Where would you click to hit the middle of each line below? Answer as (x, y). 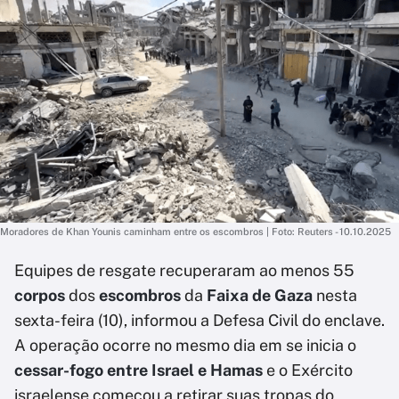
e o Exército (308, 370)
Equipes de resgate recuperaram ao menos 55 (184, 270)
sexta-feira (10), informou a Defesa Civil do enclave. (199, 320)
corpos (40, 295)
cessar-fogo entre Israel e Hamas (138, 370)
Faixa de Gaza (260, 295)
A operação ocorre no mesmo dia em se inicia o (185, 345)
